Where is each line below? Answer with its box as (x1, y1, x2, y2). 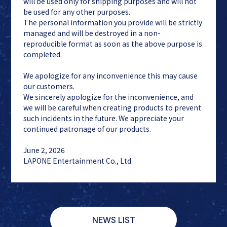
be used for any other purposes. (23, 6, 131, 17)
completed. (23, 49, 62, 59)
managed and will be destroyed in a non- (23, 27, 161, 38)
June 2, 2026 (23, 144, 65, 155)
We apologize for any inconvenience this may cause (23, 70, 198, 81)
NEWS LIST (92, 214, 135, 225)
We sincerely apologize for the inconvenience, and (23, 91, 194, 102)
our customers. (23, 81, 75, 91)
